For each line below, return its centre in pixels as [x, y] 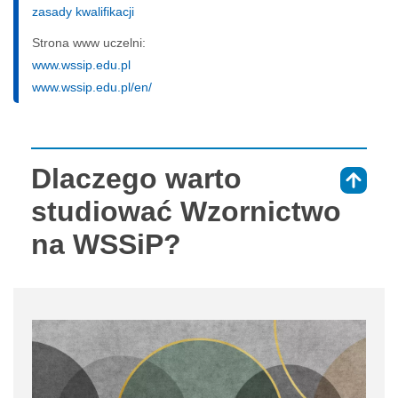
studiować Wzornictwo [186, 211]
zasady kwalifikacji [83, 11]
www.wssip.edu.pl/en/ [92, 87]
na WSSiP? [106, 244]
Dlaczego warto [136, 178]
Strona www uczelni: [89, 42]
